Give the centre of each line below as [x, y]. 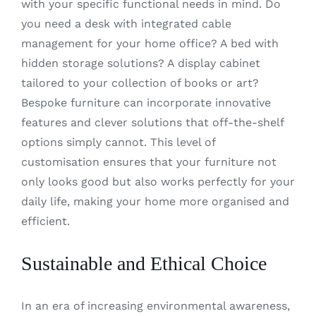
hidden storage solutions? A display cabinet [140, 63]
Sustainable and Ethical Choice [144, 263]
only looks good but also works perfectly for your [158, 181]
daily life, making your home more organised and [155, 201]
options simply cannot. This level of [118, 142]
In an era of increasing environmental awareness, [155, 305]
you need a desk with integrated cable [126, 23]
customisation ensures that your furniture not [148, 162]
